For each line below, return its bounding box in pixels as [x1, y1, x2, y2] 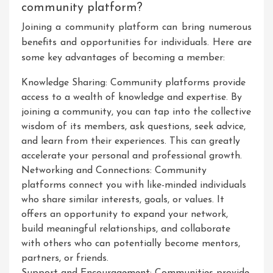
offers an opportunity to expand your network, [21, 210, 228, 219]
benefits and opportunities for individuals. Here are [21, 38, 252, 48]
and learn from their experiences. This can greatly [21, 136, 240, 146]
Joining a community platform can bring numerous [21, 23, 252, 32]
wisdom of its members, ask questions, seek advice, [21, 122, 246, 132]
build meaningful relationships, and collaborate [21, 224, 230, 234]
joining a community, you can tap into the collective [21, 107, 251, 117]
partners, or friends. [21, 253, 108, 263]
